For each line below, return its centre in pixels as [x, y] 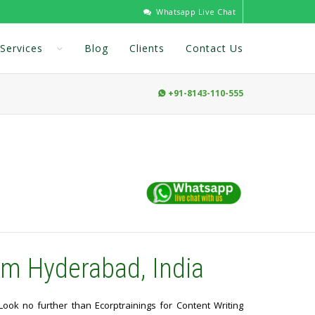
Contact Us [214, 48]
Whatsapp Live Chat [194, 12]
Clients [147, 48]
